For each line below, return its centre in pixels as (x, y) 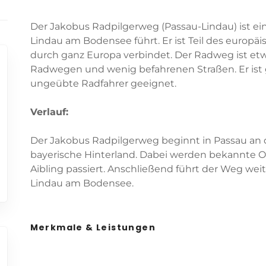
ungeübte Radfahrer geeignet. (103, 84)
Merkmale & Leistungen (93, 228)
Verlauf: (49, 112)
